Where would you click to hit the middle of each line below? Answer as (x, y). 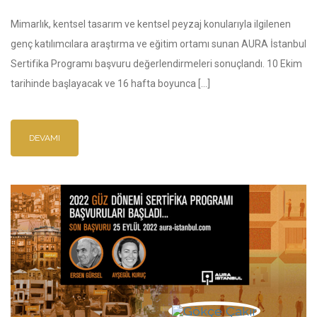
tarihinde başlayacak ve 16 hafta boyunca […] (110, 83)
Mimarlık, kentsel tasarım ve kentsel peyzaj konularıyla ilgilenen (151, 24)
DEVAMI (45, 138)
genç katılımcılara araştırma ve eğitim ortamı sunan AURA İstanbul (158, 44)
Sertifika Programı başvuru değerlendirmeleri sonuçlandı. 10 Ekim (156, 63)
